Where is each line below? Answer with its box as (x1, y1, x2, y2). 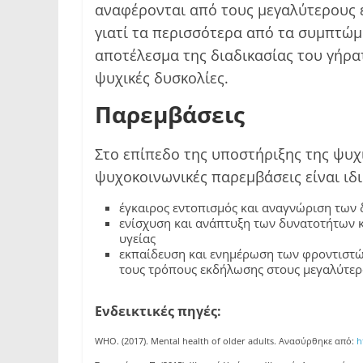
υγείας (119, 230, 156, 247)
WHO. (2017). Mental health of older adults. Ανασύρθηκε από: (95, 335, 357, 348)
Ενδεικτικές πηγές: (95, 302, 221, 321)
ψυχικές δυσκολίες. (95, 68, 228, 88)
